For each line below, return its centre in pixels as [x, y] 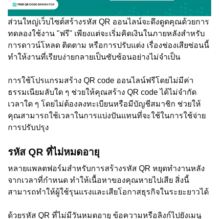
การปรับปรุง [28, 127]
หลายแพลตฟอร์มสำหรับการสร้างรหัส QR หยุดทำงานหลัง [106, 168]
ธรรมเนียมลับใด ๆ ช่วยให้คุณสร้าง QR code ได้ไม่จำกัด [102, 92]
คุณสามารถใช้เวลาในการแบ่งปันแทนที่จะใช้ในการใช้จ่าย [107, 116]
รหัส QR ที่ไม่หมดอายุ [54, 152]
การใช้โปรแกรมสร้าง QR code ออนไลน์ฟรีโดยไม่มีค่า [101, 80]
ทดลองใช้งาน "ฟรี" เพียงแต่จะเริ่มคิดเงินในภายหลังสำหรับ [106, 33]
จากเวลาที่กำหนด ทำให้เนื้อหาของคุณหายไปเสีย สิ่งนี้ [99, 180]
